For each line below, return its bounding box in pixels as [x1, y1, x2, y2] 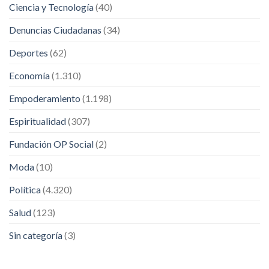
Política [9, 183, 41, 195]
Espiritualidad [9, 115, 66, 127]
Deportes [9, 46, 48, 58]
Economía [9, 69, 50, 81]
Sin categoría [9, 229, 62, 241]
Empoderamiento [9, 92, 80, 104]
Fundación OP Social [9, 138, 94, 150]
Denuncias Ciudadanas [9, 23, 101, 35]
